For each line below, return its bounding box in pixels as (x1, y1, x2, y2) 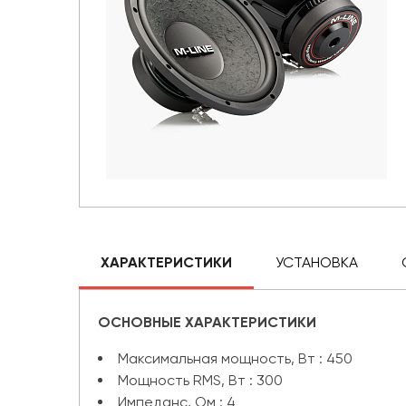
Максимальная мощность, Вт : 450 (118, 350, 353, 367)
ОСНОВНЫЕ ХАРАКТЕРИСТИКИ (98, 314, 316, 331)
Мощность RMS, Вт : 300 (118, 372, 283, 389)
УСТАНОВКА (275, 254, 358, 271)
